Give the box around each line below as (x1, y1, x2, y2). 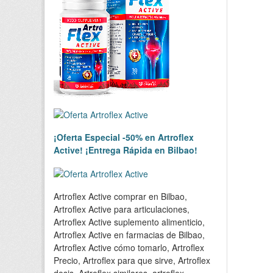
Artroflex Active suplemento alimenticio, (54, 215, 205, 228)
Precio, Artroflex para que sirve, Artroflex (54, 253, 210, 266)
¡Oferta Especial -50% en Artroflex (54, 130, 194, 143)
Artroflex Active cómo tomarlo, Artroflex (54, 241, 204, 253)
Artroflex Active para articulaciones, (54, 202, 190, 215)
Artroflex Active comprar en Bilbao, (54, 190, 187, 202)
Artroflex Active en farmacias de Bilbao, (54, 228, 205, 241)
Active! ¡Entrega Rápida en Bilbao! (54, 143, 197, 156)
